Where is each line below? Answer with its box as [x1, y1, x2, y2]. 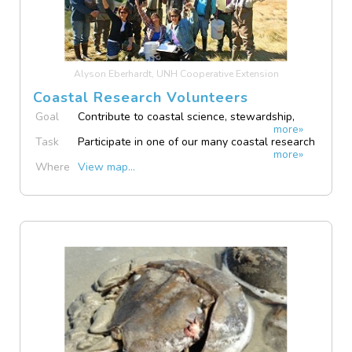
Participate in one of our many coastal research [78, 134, 316, 149]
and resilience [78, 123, 148, 138]
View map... [78, 159, 136, 174]
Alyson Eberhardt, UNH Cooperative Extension [73, 67, 279, 80]
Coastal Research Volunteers [33, 87, 249, 107]
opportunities [78, 148, 145, 163]
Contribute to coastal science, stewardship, [78, 108, 295, 124]
